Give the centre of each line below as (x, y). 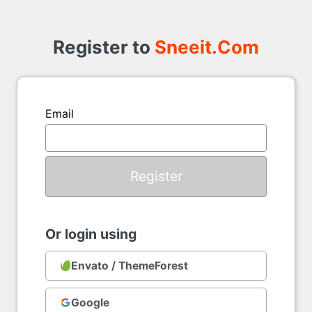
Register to (104, 47)
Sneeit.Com (207, 47)
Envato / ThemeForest (129, 265)
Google (90, 302)
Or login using (91, 234)
